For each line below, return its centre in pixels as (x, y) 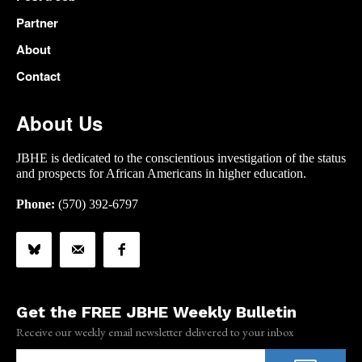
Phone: (36, 204)
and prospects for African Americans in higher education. (161, 174)
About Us (59, 123)
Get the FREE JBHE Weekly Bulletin (156, 312)
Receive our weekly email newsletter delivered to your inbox (155, 332)
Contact (38, 76)
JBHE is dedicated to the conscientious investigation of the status (181, 158)
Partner (37, 23)
